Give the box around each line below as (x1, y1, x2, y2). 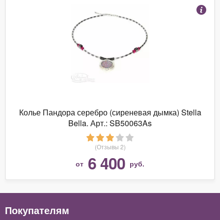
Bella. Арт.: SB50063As (68, 117, 152, 129)
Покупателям (5, 202, 69, 217)
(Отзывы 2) (94, 142, 126, 151)
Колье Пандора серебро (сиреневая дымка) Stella (19, 106, 201, 118)
